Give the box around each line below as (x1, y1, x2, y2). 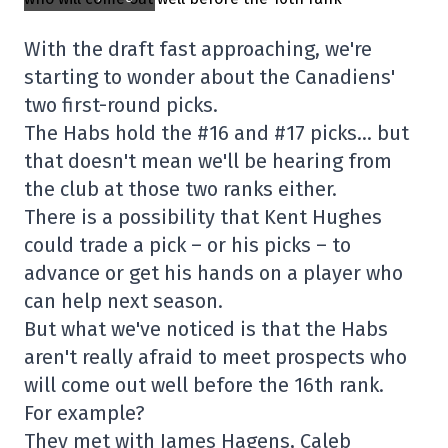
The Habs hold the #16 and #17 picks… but (24, 121, 409, 146)
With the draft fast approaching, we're (24, 37, 372, 62)
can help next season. (24, 289, 223, 314)
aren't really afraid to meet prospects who (24, 345, 407, 370)
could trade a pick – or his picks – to (24, 233, 351, 258)
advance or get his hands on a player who (24, 261, 403, 286)
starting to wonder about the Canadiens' (24, 65, 395, 90)
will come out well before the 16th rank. (24, 373, 384, 398)
